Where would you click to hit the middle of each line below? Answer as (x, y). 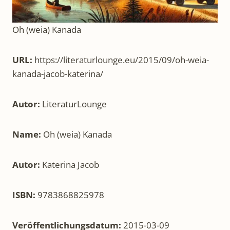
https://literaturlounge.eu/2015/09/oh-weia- (122, 60)
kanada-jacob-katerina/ (58, 74)
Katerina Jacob (71, 165)
